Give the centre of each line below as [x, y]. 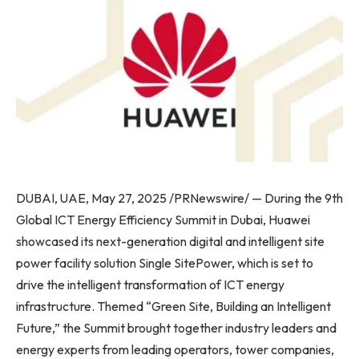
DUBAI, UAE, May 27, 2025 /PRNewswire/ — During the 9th [179, 198]
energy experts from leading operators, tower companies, [175, 349]
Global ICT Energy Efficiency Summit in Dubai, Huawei [163, 219]
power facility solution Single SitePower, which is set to [165, 262]
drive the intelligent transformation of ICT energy [150, 284]
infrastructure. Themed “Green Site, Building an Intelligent [173, 306]
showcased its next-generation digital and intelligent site [170, 241]
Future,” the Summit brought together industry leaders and [176, 327]
